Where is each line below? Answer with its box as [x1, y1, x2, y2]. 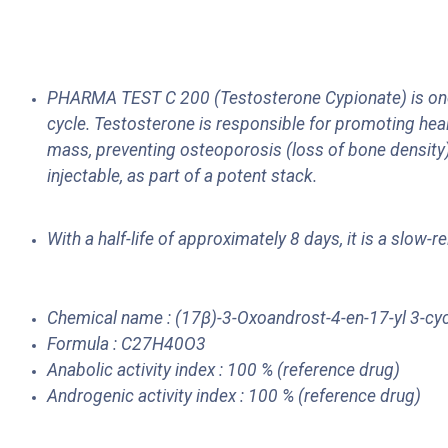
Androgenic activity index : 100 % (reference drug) [47, 385, 421, 406]
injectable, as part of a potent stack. [47, 165, 321, 186]
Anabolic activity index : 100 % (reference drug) [47, 359, 400, 380]
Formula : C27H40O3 [47, 333, 206, 354]
